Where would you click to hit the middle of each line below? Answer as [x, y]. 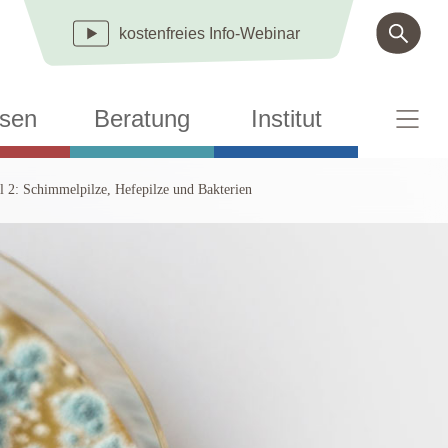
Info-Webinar [254, 33]
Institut [286, 118]
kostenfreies [163, 33]
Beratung [142, 118]
